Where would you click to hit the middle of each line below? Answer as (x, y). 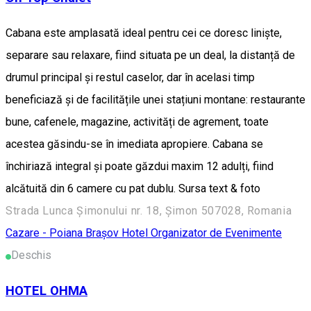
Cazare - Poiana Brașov (64, 233)
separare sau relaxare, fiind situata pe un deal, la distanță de (150, 56)
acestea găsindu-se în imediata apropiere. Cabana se (134, 144)
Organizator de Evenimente (216, 233)
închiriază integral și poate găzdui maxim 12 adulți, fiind (140, 167)
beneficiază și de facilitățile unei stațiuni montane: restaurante (155, 100)
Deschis (31, 255)
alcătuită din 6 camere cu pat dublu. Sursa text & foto (133, 189)
